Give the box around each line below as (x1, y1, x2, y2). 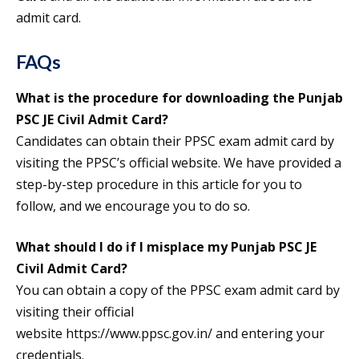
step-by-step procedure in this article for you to (16, 175, 302, 194)
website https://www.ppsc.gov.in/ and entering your (16, 325, 325, 343)
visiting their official (16, 303, 134, 321)
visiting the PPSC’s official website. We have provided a (16, 154, 341, 172)
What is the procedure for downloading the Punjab (16, 89, 343, 107)
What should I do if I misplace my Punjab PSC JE (16, 238, 317, 256)
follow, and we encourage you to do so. (16, 197, 250, 216)
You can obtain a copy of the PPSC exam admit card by (16, 281, 340, 300)
